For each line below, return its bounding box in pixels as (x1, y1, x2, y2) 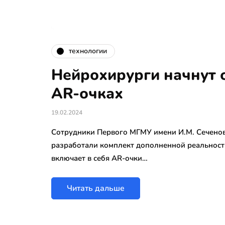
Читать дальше (67, 182, 125, 194)
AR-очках (51, 83, 123, 104)
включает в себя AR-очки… (51, 153, 148, 163)
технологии (69, 46, 107, 56)
